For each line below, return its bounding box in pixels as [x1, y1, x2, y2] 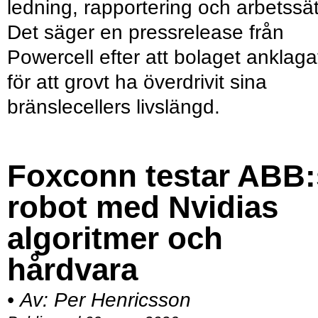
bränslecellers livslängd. [7, 96, 220, 119]
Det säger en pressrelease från [7, 21, 284, 44]
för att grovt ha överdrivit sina [7, 71, 267, 94]
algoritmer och [7, 221, 223, 256]
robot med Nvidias [7, 190, 278, 225]
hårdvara [7, 252, 138, 287]
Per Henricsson [54, 289, 191, 312]
